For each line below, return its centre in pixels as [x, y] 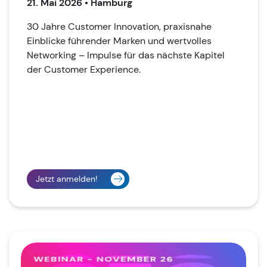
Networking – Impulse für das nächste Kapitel [126, 55]
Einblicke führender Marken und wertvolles [119, 41]
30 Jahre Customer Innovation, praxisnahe [119, 26]
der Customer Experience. [84, 69]
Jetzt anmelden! [66, 178]
